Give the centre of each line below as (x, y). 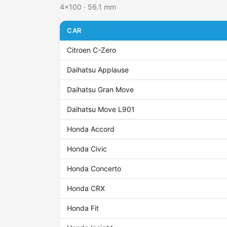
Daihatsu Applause (98, 70)
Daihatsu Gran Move (101, 90)
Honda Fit (83, 208)
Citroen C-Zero (92, 50)
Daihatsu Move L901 (101, 109)
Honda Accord (91, 129)
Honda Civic (87, 149)
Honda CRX (86, 188)
